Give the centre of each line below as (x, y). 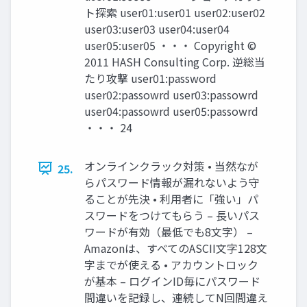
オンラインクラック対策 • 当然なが (171, 165)
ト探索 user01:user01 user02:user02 (175, 12)
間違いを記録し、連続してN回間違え (176, 297)
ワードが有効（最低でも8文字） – (169, 231)
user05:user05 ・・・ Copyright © (170, 45)
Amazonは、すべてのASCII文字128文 (176, 248)
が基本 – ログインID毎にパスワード (172, 281)
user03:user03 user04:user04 (157, 28)
